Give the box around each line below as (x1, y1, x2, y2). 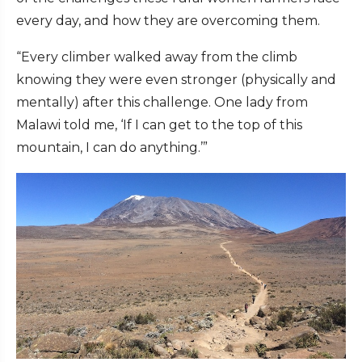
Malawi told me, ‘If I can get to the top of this (16, 117, 302, 133)
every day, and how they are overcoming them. (16, 13, 320, 29)
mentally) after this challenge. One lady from (16, 95, 308, 111)
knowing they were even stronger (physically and (16, 72, 336, 88)
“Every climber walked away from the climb (16, 49, 297, 65)
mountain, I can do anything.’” (16, 140, 208, 156)
